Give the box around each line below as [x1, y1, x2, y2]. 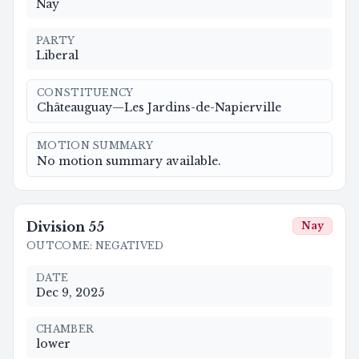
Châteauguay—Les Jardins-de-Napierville [37, 99, 281, 115]
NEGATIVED [95, 239, 164, 252]
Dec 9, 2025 [36, 284, 104, 300]
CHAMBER [36, 322, 95, 335]
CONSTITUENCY [37, 86, 134, 99]
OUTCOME [26, 239, 91, 252]
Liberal [36, 47, 79, 63]
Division [26, 218, 85, 235]
